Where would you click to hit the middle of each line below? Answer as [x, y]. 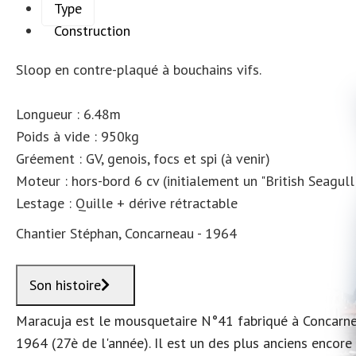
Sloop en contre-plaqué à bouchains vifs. [139, 70]
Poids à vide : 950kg [77, 136]
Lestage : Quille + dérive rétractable [127, 203]
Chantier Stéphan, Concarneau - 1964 [126, 233]
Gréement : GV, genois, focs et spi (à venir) [143, 159]
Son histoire [65, 285]
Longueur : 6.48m [68, 114]
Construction [92, 31]
